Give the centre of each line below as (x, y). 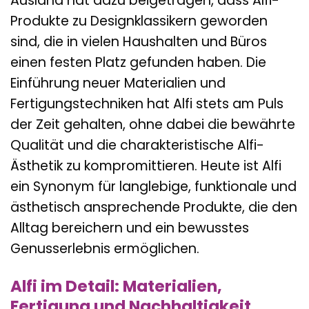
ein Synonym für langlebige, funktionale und (153, 187)
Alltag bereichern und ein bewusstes (130, 228)
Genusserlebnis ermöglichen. (105, 249)
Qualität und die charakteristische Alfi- (137, 146)
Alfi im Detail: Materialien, (116, 287)
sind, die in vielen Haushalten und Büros (139, 42)
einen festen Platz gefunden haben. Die (138, 63)
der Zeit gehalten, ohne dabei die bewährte (153, 125)
